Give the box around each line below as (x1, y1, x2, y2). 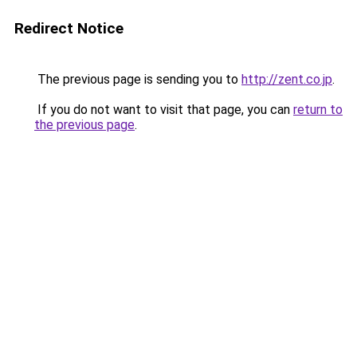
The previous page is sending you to (34, 72, 241, 87)
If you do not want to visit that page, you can (34, 102, 293, 117)
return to (293, 102, 343, 117)
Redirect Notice (14, 19, 124, 37)
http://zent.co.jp (241, 72, 332, 87)
